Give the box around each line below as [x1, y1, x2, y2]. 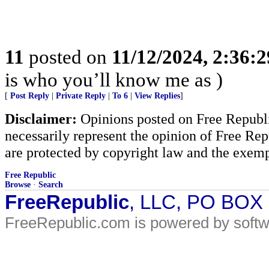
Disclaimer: [5, 110, 77, 127]
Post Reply [10, 91, 49, 100]
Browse [5, 180, 31, 189]
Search [38, 180, 63, 189]
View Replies [134, 91, 180, 100]
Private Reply [56, 91, 106, 100]
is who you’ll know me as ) [5, 68, 223, 91]
